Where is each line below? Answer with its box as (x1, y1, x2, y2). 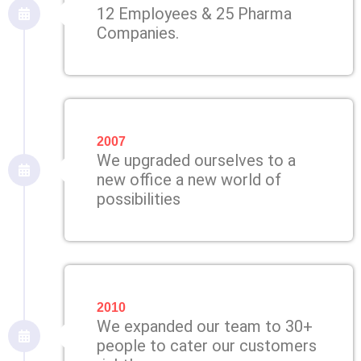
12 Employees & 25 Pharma (97, 4, 292, 24)
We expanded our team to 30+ (97, 317, 313, 337)
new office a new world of (97, 170, 281, 190)
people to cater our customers (97, 336, 317, 356)
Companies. (97, 23, 179, 44)
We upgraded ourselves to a (97, 151, 296, 171)
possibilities (97, 189, 180, 210)
